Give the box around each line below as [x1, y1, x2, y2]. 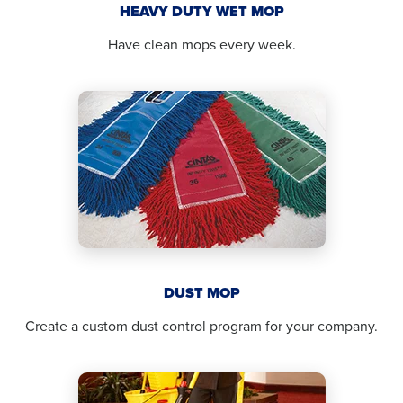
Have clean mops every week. [107, 34, 296, 55]
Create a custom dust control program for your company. [25, 316, 378, 336]
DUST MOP [163, 282, 240, 303]
